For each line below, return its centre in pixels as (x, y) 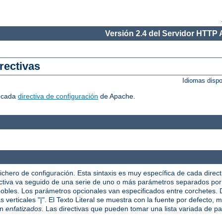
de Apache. (117, 96)
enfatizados (24, 209)
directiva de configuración (58, 96)
